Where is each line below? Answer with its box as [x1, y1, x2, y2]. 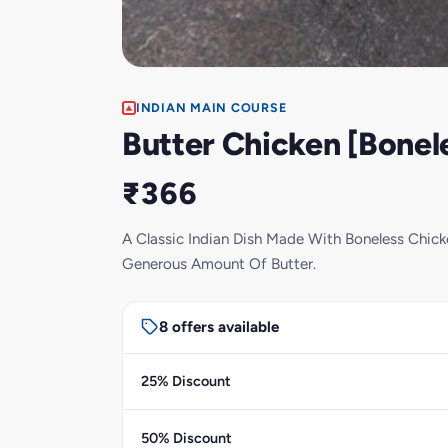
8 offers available [158, 318, 279, 337]
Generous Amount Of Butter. [122, 254, 316, 273]
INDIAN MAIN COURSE [136, 100, 287, 115]
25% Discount [140, 372, 231, 391]
